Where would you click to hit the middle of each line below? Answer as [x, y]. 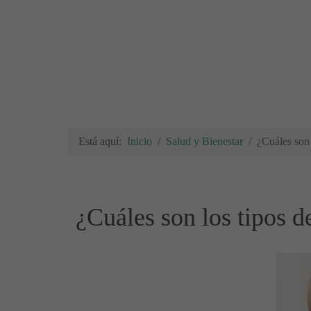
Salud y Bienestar [204, 141]
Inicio [140, 141]
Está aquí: [103, 141]
